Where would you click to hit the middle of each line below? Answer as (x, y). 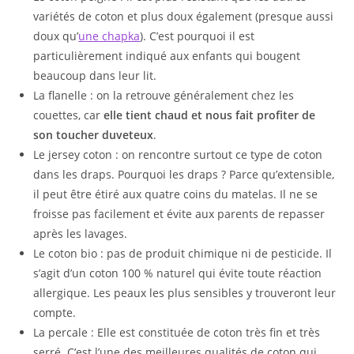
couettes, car (69, 115)
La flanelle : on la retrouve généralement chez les (164, 96)
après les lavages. (81, 234)
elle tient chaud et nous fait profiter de (210, 115)
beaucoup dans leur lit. (95, 76)
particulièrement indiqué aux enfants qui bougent (167, 56)
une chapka (109, 36)
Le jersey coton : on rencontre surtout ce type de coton (178, 155)
